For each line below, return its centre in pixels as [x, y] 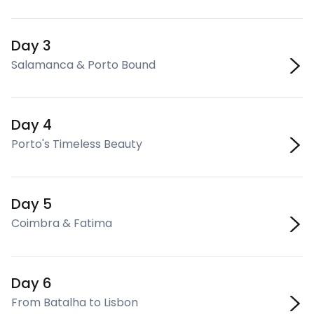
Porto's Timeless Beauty [77, 144]
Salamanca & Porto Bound [83, 65]
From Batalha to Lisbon [75, 302]
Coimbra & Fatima [62, 223]
